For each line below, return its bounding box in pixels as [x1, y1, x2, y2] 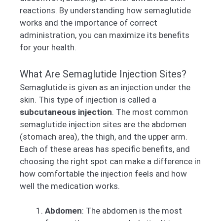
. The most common [112, 107, 188, 117]
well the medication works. [20, 181, 120, 191]
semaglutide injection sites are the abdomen [20, 119, 186, 129]
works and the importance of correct [20, 18, 157, 28]
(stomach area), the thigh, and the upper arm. [20, 131, 187, 142]
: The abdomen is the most [82, 206, 182, 216]
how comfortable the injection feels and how [20, 168, 187, 179]
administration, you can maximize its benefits [20, 30, 189, 40]
